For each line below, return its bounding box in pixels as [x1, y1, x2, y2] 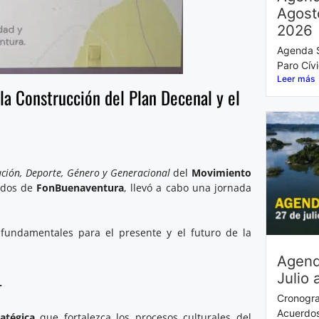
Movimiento [192, 166, 252, 180]
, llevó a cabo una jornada [124, 181, 251, 195]
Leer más [276, 73, 315, 85]
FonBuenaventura [36, 181, 124, 195]
